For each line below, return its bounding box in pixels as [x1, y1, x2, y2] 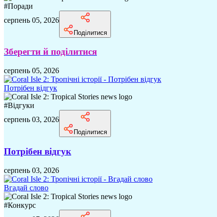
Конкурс [8, 201, 36, 209]
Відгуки [8, 101, 34, 110]
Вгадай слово [4, 183, 48, 192]
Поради [8, 1, 33, 10]
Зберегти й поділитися [4, 46, 97, 57]
